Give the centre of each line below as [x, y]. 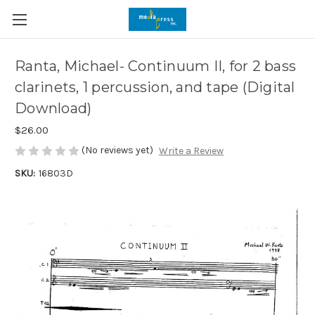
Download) [53, 109]
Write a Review [191, 151]
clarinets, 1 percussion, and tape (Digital [155, 88]
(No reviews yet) [117, 150]
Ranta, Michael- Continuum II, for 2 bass [155, 66]
